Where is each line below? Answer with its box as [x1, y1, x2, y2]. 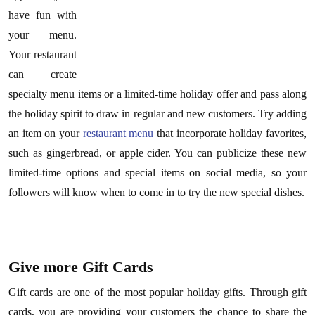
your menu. [8, 29, 77, 41]
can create [8, 68, 77, 80]
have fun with [8, 9, 77, 21]
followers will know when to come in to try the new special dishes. [8, 186, 304, 198]
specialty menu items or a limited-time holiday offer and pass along [8, 88, 307, 100]
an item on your [8, 127, 83, 139]
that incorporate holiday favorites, [153, 127, 307, 139]
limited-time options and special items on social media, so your [8, 167, 307, 179]
